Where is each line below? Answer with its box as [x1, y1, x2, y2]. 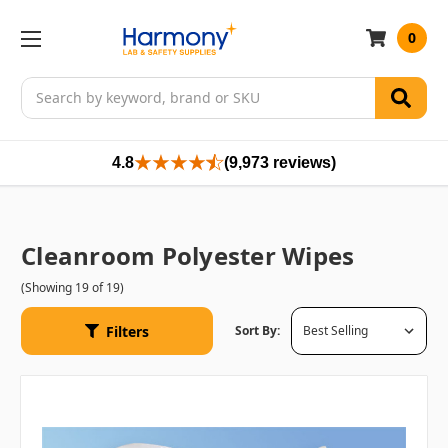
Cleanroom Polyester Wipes [21, 238, 355, 272]
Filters [106, 321, 149, 341]
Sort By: [235, 322, 280, 340]
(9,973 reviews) [224, 153, 336, 171]
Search [21, 77, 67, 97]
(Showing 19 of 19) [21, 278, 124, 296]
